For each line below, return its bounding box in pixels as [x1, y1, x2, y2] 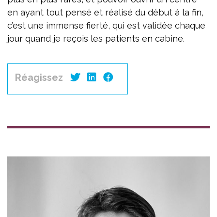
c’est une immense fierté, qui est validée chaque [7, 20, 205, 31]
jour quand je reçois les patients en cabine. [7, 33, 185, 44]
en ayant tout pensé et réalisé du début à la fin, [7, 7, 203, 17]
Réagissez [15, 71, 63, 83]
